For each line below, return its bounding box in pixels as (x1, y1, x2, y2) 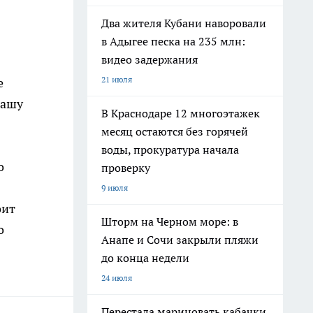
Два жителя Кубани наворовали (101, 16, 266, 30)
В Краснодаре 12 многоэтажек (101, 106, 260, 120)
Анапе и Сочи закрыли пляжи (101, 233, 259, 247)
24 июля (101, 272, 132, 283)
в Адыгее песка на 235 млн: (101, 34, 245, 48)
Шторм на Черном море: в (101, 214, 238, 228)
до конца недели (101, 251, 189, 265)
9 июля (101, 182, 128, 193)
